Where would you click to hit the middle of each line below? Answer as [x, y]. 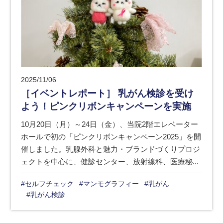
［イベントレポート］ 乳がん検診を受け [108, 94]
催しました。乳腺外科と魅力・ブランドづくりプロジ [111, 149]
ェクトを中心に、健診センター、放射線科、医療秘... [110, 162]
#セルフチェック [48, 184]
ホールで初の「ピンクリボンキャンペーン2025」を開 [111, 137]
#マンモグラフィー [109, 184]
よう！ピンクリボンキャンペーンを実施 [106, 107]
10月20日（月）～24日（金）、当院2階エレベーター [110, 124]
